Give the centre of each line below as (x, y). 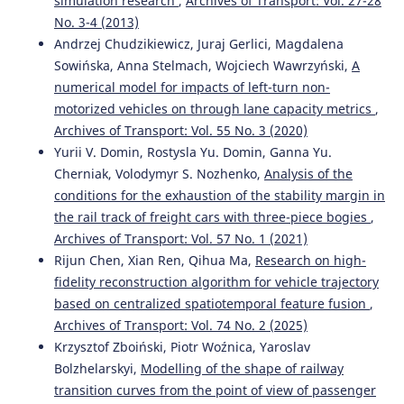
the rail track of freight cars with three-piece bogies (212, 216)
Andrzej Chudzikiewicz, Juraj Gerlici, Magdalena (198, 43)
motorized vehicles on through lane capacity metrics (214, 108)
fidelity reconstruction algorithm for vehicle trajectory (216, 281)
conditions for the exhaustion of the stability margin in (219, 195)
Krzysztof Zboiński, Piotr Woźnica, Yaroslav (182, 346)
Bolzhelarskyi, (97, 368)
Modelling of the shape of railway (242, 368)
